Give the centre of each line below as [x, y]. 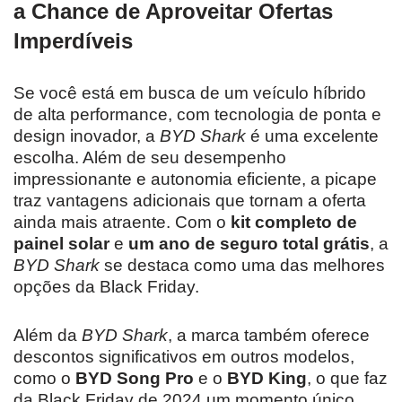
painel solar [61, 244]
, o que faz [347, 378]
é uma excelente [312, 136]
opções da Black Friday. [106, 287]
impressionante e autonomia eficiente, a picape [195, 179]
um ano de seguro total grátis [249, 244]
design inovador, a [87, 136]
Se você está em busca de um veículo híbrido [190, 93]
